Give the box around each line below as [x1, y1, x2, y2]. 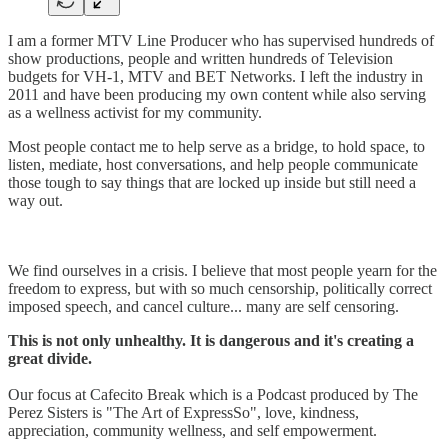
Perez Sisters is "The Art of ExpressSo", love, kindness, [8, 403, 359, 421]
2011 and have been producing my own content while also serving [8, 85, 426, 103]
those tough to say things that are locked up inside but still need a [8, 173, 416, 191]
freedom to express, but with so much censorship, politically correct [8, 279, 432, 297]
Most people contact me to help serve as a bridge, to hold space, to [8, 137, 425, 155]
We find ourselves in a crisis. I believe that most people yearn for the [8, 261, 437, 279]
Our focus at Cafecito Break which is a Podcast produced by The [8, 385, 418, 403]
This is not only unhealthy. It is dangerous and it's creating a [8, 331, 414, 349]
